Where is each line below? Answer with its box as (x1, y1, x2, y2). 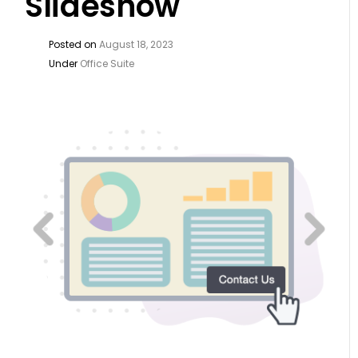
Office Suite (80, 57, 135, 70)
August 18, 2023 (99, 38, 174, 51)
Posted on (49, 38, 100, 51)
